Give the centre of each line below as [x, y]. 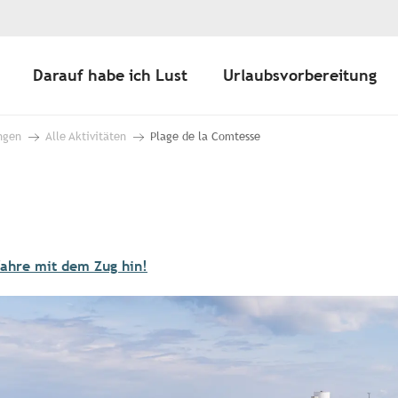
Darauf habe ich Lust [110, 76]
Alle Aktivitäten [86, 137]
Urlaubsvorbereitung [300, 76]
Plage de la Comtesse [205, 137]
